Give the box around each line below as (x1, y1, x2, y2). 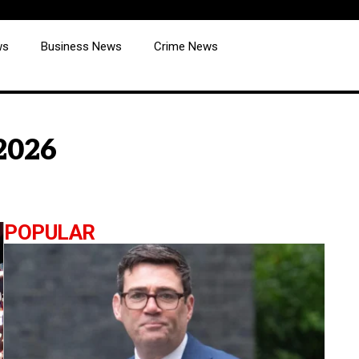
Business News (41, 39, 122, 54)
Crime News (154, 39, 218, 54)
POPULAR (4, 220, 95, 245)
